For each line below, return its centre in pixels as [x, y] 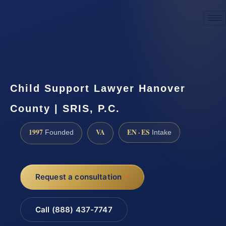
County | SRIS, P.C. [65, 108]
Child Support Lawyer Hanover [98, 88]
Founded [58, 132]
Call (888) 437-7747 [74, 210]
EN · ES [138, 132]
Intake [161, 132]
